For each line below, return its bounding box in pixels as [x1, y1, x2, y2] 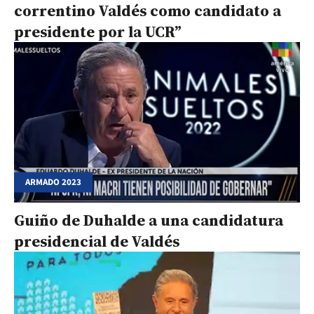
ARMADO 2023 [25, 175, 81, 189]
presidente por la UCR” [14, 20, 182, 42]
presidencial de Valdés [14, 231, 179, 252]
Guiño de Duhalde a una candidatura [14, 210, 283, 231]
